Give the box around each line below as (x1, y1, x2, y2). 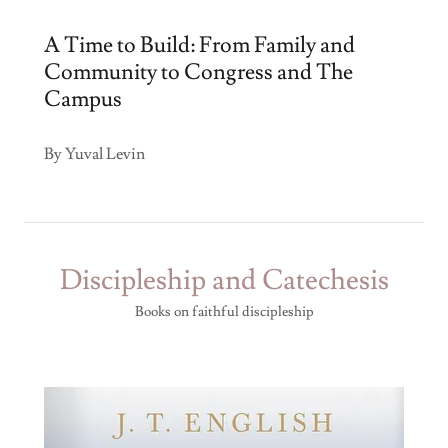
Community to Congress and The (44, 58, 353, 87)
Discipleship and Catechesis (59, 262, 389, 299)
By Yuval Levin (44, 143, 145, 164)
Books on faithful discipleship (134, 303, 314, 321)
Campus (44, 85, 122, 114)
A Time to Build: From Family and (44, 31, 355, 60)
